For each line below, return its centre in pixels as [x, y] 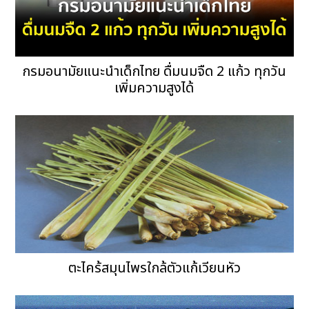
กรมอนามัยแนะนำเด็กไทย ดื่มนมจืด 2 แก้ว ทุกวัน [154, 72]
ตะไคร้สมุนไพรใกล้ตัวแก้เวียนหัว [154, 269]
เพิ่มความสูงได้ [154, 89]
